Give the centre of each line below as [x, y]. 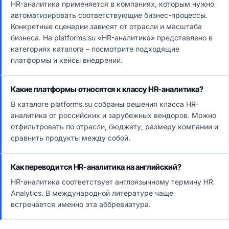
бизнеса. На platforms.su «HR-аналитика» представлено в [112, 38]
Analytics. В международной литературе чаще [92, 193]
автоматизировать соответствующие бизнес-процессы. [109, 15]
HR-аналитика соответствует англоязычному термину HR [112, 182]
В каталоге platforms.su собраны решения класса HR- [105, 104]
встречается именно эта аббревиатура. [81, 204]
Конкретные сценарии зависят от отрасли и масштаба [106, 26]
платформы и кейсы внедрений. [67, 60]
